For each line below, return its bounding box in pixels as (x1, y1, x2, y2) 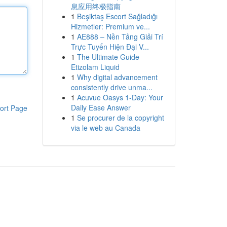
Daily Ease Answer (70, 102, 131, 112)
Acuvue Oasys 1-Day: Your (77, 92, 163, 102)
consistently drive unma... (70, 82, 153, 92)
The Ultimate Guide (77, 52, 139, 62)
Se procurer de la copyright (77, 112, 164, 123)
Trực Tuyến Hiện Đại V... (70, 42, 149, 52)
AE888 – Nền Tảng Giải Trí (77, 31, 163, 42)
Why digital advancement (77, 72, 158, 82)
